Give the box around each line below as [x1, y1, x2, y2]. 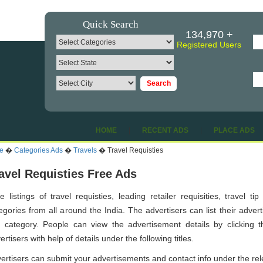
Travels [73, 146, 97, 154]
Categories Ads [14, 146, 63, 154]
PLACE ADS [214, 126, 255, 134]
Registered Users [177, 40, 241, 49]
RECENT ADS [142, 126, 188, 134]
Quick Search [83, 19, 139, 30]
